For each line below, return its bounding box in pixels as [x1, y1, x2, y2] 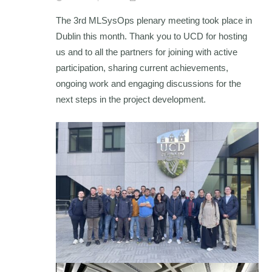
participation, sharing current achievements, [56, 62, 229, 73]
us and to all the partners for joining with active [56, 46, 238, 57]
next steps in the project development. [56, 93, 206, 104]
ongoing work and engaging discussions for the [56, 78, 242, 89]
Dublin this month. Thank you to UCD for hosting [56, 30, 248, 41]
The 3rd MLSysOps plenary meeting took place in [56, 15, 253, 25]
